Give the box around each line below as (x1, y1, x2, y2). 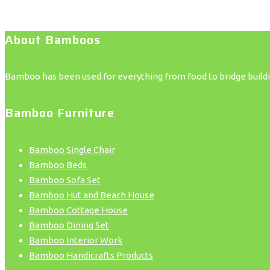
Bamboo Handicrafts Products (29, 250, 153, 260)
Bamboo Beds (29, 159, 87, 170)
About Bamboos (5, 30, 101, 49)
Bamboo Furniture (5, 103, 115, 123)
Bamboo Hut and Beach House (29, 189, 154, 200)
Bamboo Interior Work (29, 234, 122, 245)
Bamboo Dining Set (29, 219, 109, 230)
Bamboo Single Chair (29, 144, 115, 155)
